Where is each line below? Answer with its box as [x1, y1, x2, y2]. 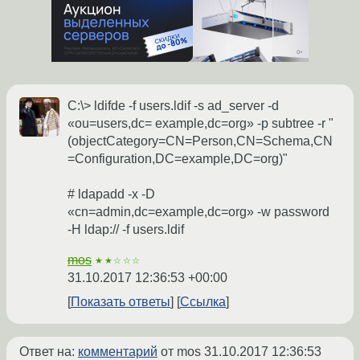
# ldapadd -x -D [67, 187, 155, 202]
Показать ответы [71, 295, 170, 309]
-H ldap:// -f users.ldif [67, 223, 184, 237]
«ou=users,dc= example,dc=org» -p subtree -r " [67, 117, 333, 131]
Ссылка [180, 295, 226, 309]
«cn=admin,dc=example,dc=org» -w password [67, 205, 329, 219]
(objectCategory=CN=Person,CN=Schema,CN [67, 134, 333, 149]
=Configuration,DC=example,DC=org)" [67, 152, 288, 166]
